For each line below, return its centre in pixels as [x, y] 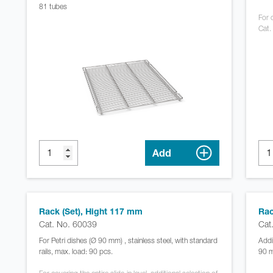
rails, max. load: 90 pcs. [76, 251]
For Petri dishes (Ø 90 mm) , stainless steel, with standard [128, 240]
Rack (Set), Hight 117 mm [91, 211]
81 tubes [53, 6]
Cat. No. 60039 [68, 224]
